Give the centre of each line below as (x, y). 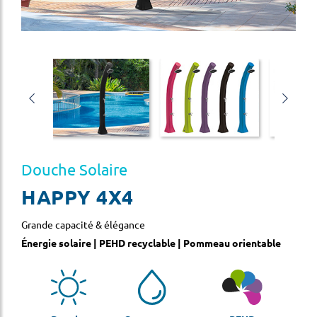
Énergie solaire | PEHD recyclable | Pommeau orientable (151, 243)
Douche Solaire (74, 169)
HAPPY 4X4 (77, 196)
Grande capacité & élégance (83, 224)
